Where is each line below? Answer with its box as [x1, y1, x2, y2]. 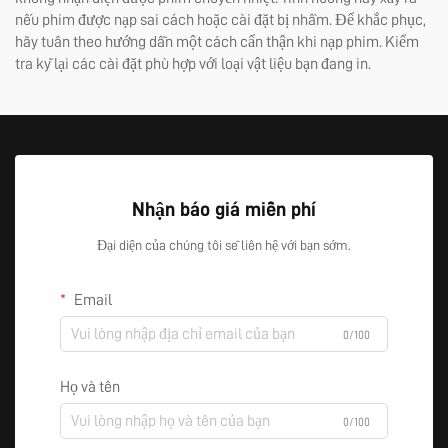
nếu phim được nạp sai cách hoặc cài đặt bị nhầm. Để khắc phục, [15, 12, 426, 28]
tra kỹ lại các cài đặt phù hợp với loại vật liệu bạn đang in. [15, 56, 371, 72]
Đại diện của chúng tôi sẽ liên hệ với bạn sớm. [97, 238, 351, 252]
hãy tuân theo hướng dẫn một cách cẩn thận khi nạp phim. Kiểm [15, 34, 419, 50]
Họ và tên [60, 379, 120, 395]
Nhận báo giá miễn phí [132, 199, 316, 219]
